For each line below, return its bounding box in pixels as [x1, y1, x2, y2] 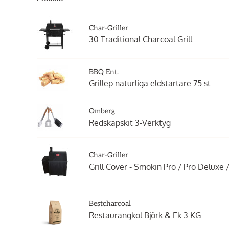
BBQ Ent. [89, 67, 119, 76]
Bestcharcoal [89, 199, 131, 208]
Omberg [89, 107, 115, 116]
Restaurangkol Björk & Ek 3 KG [89, 210, 201, 220]
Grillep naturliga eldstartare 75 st [89, 78, 211, 88]
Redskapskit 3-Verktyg [89, 118, 171, 128]
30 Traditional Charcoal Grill [89, 34, 192, 44]
